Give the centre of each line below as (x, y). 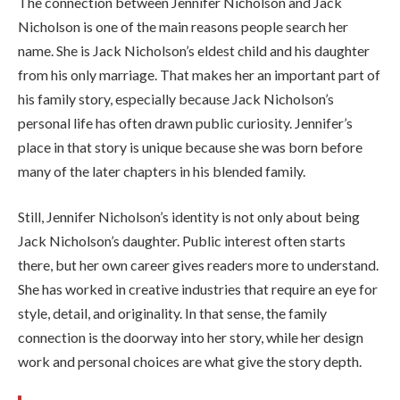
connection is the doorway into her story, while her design (191, 337)
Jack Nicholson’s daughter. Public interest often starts (182, 241)
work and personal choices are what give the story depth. (190, 362)
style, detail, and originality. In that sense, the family (172, 313)
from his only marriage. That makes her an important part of (199, 74)
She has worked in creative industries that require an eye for (198, 289)
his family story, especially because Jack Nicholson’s (176, 98)
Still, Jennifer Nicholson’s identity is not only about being (189, 217)
